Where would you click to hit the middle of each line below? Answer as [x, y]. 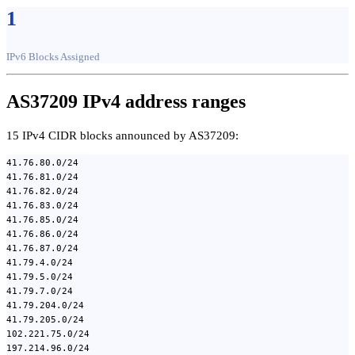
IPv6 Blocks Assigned [53, 57]
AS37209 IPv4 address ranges [126, 102]
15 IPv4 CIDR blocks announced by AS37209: [122, 136]
